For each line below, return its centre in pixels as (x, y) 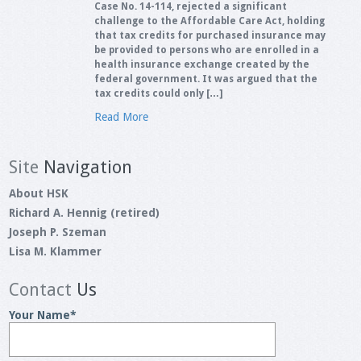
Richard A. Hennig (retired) (85, 213)
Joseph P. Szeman (58, 232)
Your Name (40, 315)
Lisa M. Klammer (56, 251)
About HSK (39, 193)
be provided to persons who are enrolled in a (206, 50)
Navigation (86, 167)
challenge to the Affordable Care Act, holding (209, 21)
